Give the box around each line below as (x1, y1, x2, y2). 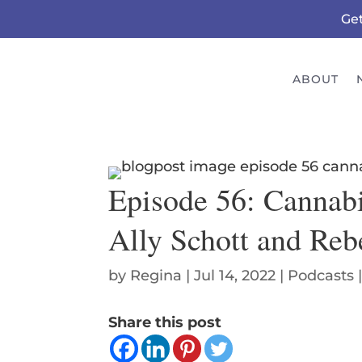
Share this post (108, 314, 222, 332)
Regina (130, 267, 183, 285)
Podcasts (288, 267, 355, 285)
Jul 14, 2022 (194, 267, 276, 285)
